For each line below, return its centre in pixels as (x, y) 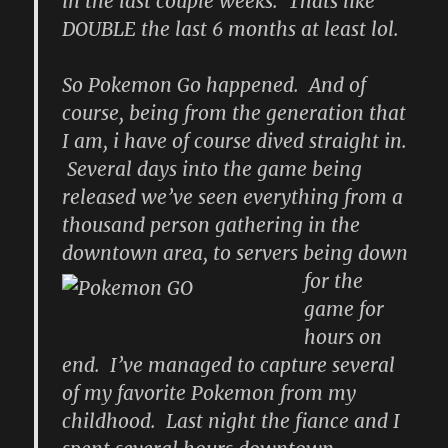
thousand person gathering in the (211, 225)
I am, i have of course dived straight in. (235, 141)
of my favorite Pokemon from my (209, 393)
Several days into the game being (212, 169)
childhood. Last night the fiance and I (231, 421)
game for (343, 309)
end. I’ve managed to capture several (229, 365)
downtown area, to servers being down (235, 253)
